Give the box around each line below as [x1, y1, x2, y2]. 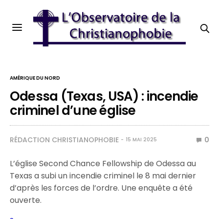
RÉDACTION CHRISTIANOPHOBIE [10, 135, 119, 145]
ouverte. [10, 195, 42, 206]
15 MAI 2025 [126, 136, 157, 143]
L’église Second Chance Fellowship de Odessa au [10, 158, 197, 169]
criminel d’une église [10, 102, 136, 119]
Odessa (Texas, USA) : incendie [10, 88, 198, 105]
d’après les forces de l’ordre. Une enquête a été [10, 182, 193, 194]
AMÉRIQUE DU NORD [10, 74, 60, 82]
